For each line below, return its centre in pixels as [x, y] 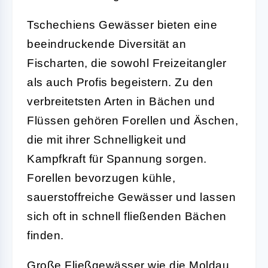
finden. [45, 235]
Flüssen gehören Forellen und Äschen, [133, 120]
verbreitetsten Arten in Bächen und [121, 101]
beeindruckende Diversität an [106, 44]
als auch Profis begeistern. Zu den [120, 82]
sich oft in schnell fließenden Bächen [127, 216]
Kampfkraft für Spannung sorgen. [117, 159]
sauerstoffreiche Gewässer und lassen [131, 197]
